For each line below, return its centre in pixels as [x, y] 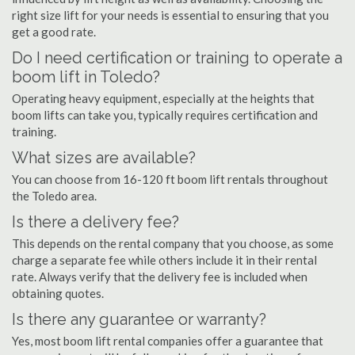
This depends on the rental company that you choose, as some [173, 243]
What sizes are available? [104, 158]
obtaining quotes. [58, 293]
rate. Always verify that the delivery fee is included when [160, 277]
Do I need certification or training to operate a [177, 58]
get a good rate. [54, 32]
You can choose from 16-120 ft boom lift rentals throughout [170, 179]
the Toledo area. [54, 196]
